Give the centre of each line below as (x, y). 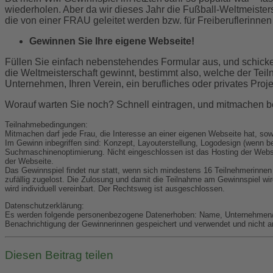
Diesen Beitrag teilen (59, 255)
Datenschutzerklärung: (44, 205)
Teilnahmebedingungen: (46, 124)
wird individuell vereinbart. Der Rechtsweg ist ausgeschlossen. (115, 188)
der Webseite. (29, 161)
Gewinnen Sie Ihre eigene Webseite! (112, 41)
